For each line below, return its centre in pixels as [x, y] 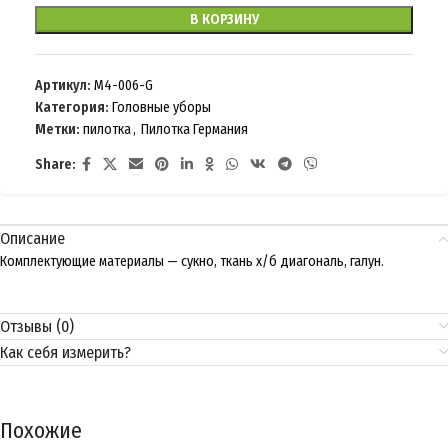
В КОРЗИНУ [224, 19]
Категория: [72, 107]
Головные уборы [161, 107]
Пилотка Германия [194, 129]
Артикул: [64, 85]
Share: [55, 164]
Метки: [57, 129]
